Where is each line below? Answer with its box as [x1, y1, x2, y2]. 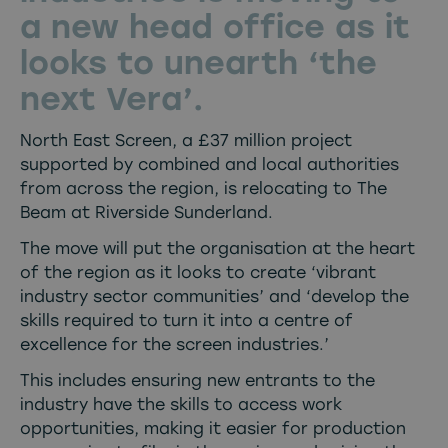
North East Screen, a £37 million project [20, 130, 352, 150]
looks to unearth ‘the [20, 43, 377, 82]
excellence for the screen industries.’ [20, 334, 329, 354]
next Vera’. [20, 79, 204, 118]
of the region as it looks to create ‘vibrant [20, 262, 376, 282]
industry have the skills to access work [20, 394, 342, 414]
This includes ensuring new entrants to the [20, 370, 375, 390]
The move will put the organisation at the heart [20, 238, 415, 258]
